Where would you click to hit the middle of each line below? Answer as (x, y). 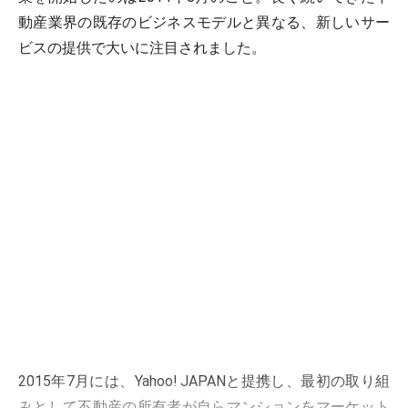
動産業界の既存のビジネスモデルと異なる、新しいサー (204, 22)
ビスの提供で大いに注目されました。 (142, 48)
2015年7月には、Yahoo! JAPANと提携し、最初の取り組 (204, 381)
